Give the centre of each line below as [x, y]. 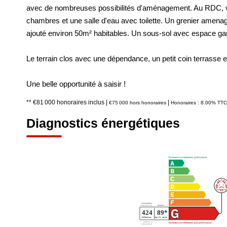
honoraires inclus [81, 102]
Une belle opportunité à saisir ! [76, 84]
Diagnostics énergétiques [103, 123]
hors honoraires [148, 103]
